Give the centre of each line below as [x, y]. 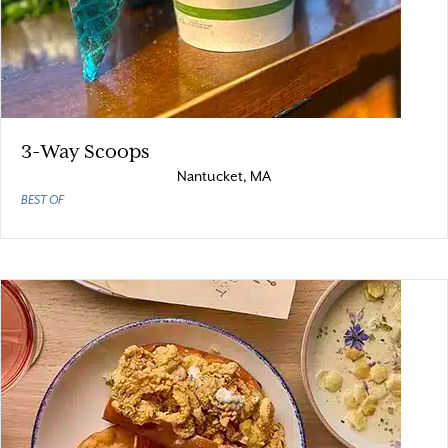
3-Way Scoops [85, 151]
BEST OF [42, 200]
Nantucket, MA [224, 176]
